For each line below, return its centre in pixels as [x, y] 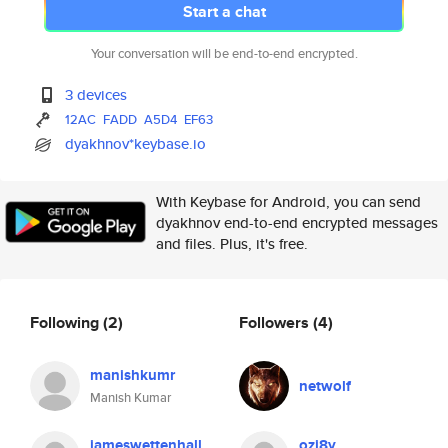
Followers [276, 322]
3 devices [96, 94]
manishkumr [132, 375]
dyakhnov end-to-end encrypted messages [297, 222]
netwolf [325, 386]
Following [66, 322]
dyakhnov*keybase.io [136, 143]
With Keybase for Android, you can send [288, 201]
